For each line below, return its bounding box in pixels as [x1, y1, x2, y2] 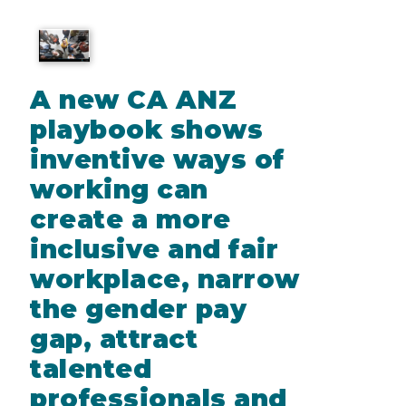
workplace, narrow [30, 263, 300, 295]
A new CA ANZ [30, 83, 237, 115]
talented [30, 353, 151, 384]
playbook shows [30, 113, 263, 145]
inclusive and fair [30, 233, 278, 265]
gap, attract [30, 323, 198, 354]
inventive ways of [30, 143, 285, 175]
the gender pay [30, 293, 246, 324]
